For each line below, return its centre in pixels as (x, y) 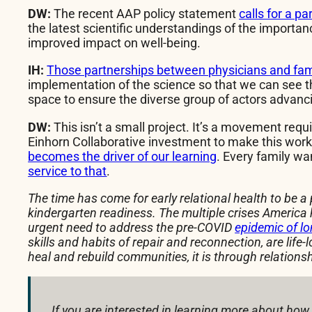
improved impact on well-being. (115, 43)
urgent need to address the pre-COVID (132, 227)
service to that (68, 171)
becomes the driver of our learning (123, 156)
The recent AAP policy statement (145, 14)
